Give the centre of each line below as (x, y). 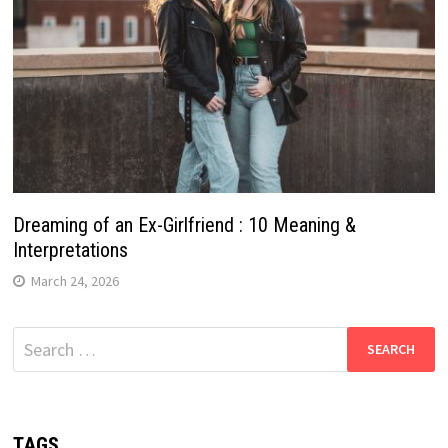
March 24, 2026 (74, 280)
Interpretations (70, 249)
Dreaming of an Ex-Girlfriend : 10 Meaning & (184, 224)
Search (36, 339)
